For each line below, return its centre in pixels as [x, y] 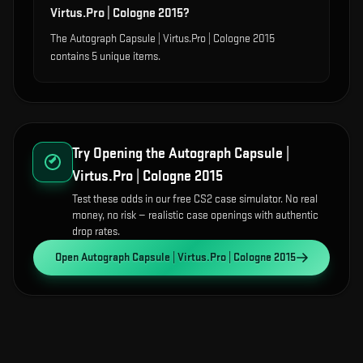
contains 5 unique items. [105, 56]
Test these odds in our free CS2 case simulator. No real [195, 199]
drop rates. [96, 231]
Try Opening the [120, 154]
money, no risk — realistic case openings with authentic [195, 215]
